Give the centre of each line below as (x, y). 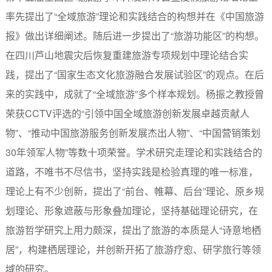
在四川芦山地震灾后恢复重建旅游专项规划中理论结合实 (127, 55)
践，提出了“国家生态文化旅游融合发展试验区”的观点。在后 (134, 74)
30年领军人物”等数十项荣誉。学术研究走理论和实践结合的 (134, 152)
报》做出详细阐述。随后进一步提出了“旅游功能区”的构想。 (134, 35)
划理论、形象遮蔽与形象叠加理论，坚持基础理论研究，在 (131, 210)
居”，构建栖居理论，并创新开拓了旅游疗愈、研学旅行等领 (133, 249)
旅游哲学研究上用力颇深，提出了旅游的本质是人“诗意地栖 (133, 229)
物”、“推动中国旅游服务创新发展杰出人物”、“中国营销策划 (133, 132)
